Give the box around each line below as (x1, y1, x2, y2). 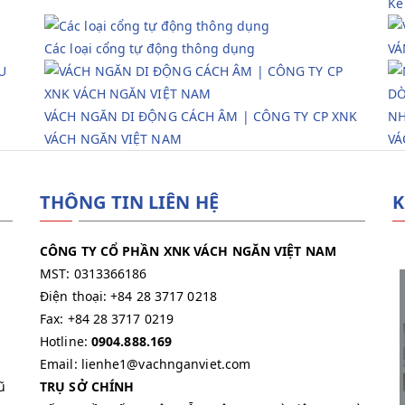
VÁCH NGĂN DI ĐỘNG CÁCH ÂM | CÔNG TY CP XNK (44, 108, 358, 125)
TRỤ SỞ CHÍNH (40, 378, 135, 395)
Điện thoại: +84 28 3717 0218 (40, 287, 217, 305)
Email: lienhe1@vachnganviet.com (40, 355, 251, 372)
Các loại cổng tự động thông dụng (44, 40, 256, 57)
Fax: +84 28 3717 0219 (40, 310, 174, 327)
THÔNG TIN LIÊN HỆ (40, 190, 219, 214)
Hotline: (40, 333, 91, 350)
